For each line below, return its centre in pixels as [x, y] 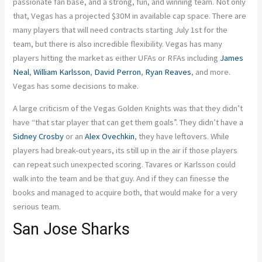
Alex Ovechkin [110, 137]
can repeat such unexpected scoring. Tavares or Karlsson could [125, 165]
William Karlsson [62, 72]
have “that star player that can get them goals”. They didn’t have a [128, 123]
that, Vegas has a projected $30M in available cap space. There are [130, 15]
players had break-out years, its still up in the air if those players [125, 151]
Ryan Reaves [168, 72]
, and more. [211, 72]
